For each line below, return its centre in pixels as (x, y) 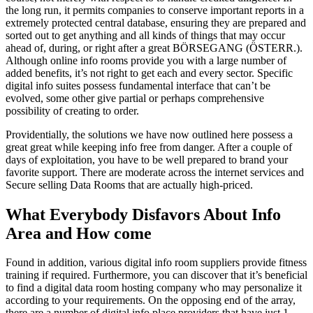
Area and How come (79, 233)
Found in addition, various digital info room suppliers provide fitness (156, 263)
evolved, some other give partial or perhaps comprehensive (135, 98)
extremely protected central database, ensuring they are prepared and (156, 22)
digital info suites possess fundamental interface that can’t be (138, 85)
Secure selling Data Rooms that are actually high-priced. (129, 184)
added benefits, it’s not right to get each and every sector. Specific (149, 73)
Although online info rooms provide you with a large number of (146, 60)
